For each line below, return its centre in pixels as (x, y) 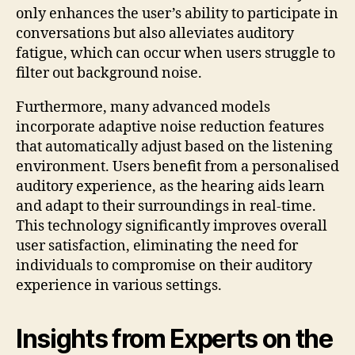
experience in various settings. (119, 285)
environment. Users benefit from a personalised (177, 166)
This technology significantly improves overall (172, 226)
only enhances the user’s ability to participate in (177, 13)
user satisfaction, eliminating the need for (157, 246)
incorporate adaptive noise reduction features (170, 127)
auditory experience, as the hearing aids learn (170, 186)
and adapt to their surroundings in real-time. (166, 206)
